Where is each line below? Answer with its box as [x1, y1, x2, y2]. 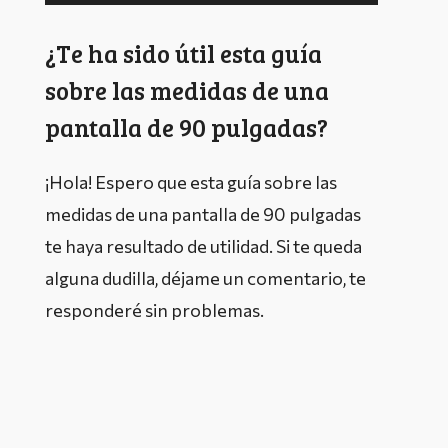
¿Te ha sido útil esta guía [45, 35, 322, 70]
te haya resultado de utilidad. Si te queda [45, 234, 362, 257]
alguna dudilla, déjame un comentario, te [45, 266, 366, 289]
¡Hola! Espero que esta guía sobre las [45, 170, 337, 193]
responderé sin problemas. [45, 298, 264, 321]
